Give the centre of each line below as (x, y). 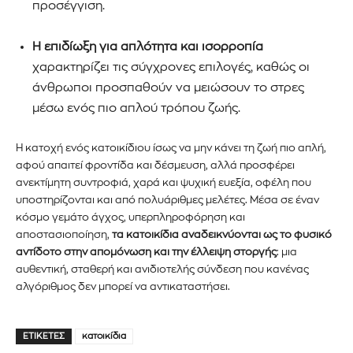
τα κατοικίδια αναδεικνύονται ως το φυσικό (222, 234)
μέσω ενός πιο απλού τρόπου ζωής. (136, 108)
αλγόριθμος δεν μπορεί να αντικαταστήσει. (123, 286)
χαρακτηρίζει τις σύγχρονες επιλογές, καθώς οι (171, 67)
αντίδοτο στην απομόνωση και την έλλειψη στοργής (146, 251)
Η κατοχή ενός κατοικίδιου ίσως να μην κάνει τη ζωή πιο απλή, (171, 147)
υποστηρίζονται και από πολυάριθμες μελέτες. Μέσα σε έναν (167, 199)
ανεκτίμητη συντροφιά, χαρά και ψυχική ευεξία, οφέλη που (163, 182)
